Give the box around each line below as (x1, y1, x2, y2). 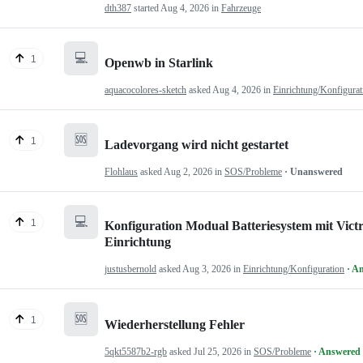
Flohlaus (105, 166, 138, 178)
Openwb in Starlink (105, 55, 213, 70)
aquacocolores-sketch (105, 83, 186, 96)
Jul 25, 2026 (194, 345, 241, 357)
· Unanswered (284, 166, 343, 178)
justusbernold (105, 263, 156, 275)
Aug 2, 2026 (164, 166, 212, 178)
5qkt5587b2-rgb (105, 345, 167, 357)
